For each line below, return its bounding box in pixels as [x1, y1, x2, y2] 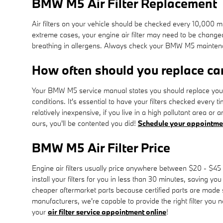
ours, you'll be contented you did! [32, 118, 138, 128]
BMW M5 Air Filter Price [32, 139, 170, 156]
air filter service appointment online [48, 207, 166, 217]
